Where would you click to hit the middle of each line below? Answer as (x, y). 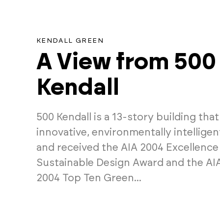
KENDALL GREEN (70, 41)
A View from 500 (126, 62)
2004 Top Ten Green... (89, 178)
